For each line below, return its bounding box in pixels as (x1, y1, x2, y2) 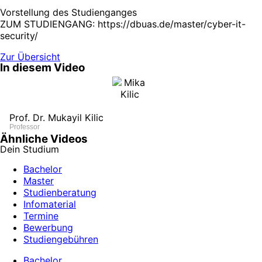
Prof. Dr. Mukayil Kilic (9, 112, 104, 123)
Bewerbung (23, 222, 73, 233)
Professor (9, 123, 40, 131)
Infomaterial (23, 198, 76, 210)
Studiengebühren (23, 233, 98, 245)
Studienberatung (23, 187, 96, 198)
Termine (23, 210, 58, 222)
